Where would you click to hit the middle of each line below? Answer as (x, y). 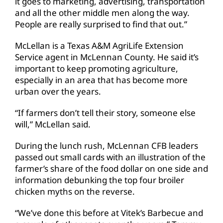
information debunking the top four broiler (100, 180)
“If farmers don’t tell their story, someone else (105, 112)
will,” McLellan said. (53, 124)
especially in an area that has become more (101, 80)
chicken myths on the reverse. (75, 191)
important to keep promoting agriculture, (97, 68)
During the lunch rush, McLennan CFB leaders (107, 145)
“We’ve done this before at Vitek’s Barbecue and (109, 213)
